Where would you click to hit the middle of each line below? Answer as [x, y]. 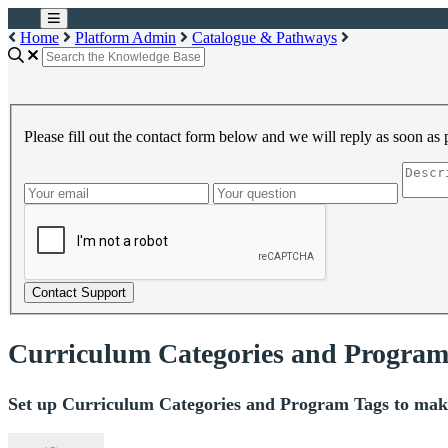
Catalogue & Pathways [264, 37]
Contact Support [79, 293]
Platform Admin [125, 37]
